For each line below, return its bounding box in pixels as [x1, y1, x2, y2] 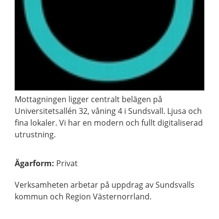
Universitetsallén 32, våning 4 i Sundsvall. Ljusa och [15, 106, 202, 117]
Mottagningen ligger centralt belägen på [15, 94, 162, 105]
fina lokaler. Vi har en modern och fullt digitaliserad [15, 117, 203, 129]
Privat [56, 158, 78, 169]
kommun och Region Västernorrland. [15, 191, 152, 202]
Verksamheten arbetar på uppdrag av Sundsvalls [15, 179, 195, 191]
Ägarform [15, 158, 52, 169]
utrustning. [15, 129, 56, 140]
